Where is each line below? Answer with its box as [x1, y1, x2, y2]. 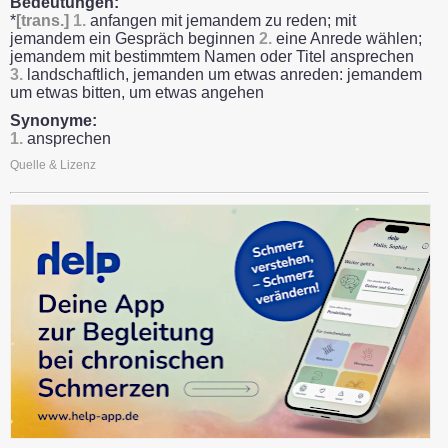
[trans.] [16, 12, 69, 29]
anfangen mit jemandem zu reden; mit [86, 12, 356, 29]
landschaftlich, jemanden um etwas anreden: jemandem [23, 66, 422, 83]
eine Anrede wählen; [272, 30, 422, 47]
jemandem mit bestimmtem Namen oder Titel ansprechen [10, 48, 414, 65]
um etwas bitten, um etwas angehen [10, 84, 264, 101]
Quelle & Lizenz [10, 158, 96, 172]
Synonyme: [10, 112, 97, 129]
